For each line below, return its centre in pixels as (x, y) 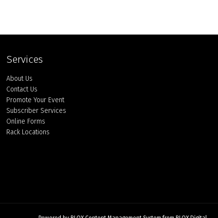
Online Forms (26, 122)
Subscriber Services (36, 111)
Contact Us (22, 90)
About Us (20, 79)
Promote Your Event (36, 100)
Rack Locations (28, 132)
